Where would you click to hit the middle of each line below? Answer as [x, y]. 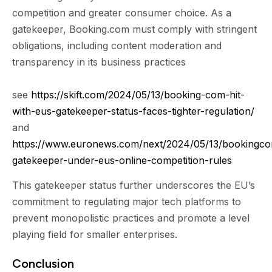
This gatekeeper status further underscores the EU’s [134, 185]
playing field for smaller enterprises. [95, 235]
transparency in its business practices [99, 62]
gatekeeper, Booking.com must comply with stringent [134, 29]
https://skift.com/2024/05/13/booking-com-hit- [138, 94]
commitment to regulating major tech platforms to [127, 202]
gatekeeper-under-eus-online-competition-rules [122, 160]
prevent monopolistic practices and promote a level [131, 218]
